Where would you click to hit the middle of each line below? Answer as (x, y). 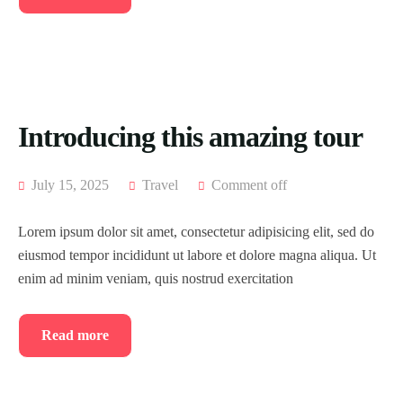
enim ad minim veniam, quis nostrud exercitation (156, 279)
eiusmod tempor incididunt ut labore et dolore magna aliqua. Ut (197, 255)
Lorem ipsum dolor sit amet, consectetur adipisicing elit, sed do (196, 232)
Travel (160, 185)
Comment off (249, 185)
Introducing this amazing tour (190, 137)
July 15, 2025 (68, 185)
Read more (75, 336)
